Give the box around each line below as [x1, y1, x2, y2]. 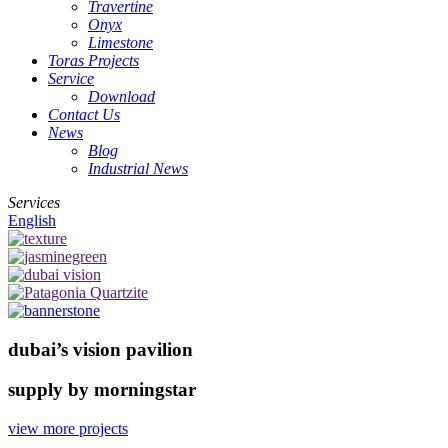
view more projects [8, 420, 128, 438]
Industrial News [88, 160, 188, 177]
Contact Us [48, 106, 120, 123]
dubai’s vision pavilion [8, 338, 193, 360]
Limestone [88, 34, 153, 51]
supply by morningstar [8, 379, 196, 401]
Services [8, 194, 60, 211]
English [8, 212, 56, 229]
